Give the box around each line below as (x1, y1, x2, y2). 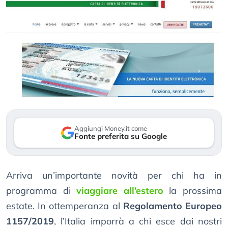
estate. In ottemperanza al (6, 200, 123, 212)
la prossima (163, 185, 222, 197)
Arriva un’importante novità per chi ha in (6, 169, 222, 182)
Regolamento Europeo (123, 200, 222, 212)
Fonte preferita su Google (74, 131, 167, 141)
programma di (6, 185, 77, 197)
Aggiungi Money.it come (74, 124, 147, 133)
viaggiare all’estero (76, 185, 163, 197)
